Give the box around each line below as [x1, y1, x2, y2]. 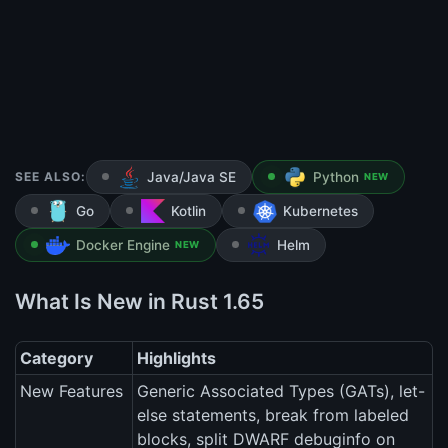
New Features [20, 381, 123, 402]
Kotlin [171, 203, 206, 220]
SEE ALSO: [15, 169, 86, 185]
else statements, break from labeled [137, 405, 409, 426]
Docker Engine [76, 237, 170, 254]
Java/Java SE [147, 169, 236, 186]
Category [20, 348, 93, 369]
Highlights [137, 348, 216, 369]
